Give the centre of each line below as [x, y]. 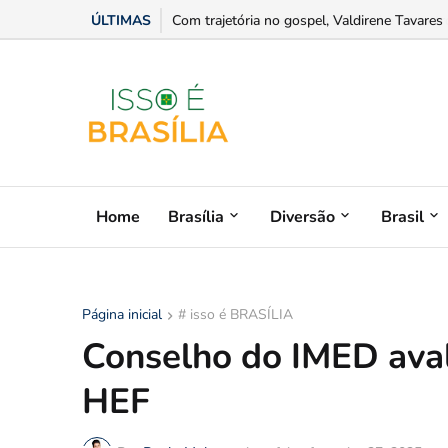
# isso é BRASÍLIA [235, 314]
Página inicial [122, 314]
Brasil [402, 216]
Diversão [302, 216]
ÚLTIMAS [121, 20]
